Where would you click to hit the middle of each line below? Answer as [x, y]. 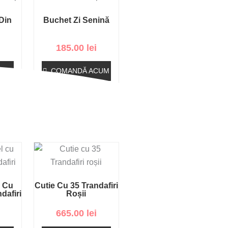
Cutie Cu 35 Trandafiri [76, 185]
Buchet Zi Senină [76, 20]
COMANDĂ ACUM [80, 71]
